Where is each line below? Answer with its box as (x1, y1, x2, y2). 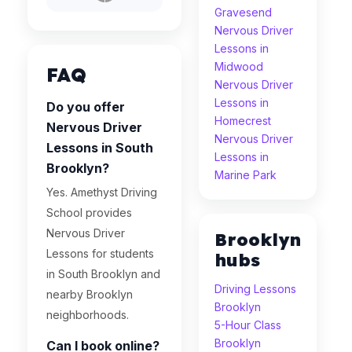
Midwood (214, 60, 263, 73)
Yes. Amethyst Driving (46, 185, 157, 199)
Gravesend (214, 5, 272, 19)
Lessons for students (46, 247, 154, 260)
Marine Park (214, 168, 277, 181)
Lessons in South (46, 140, 153, 156)
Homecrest (214, 114, 271, 127)
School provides (46, 206, 132, 219)
